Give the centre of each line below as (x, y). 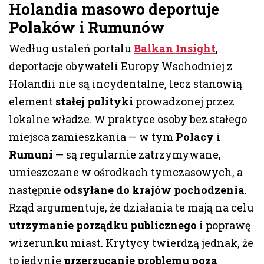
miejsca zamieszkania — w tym (92, 137)
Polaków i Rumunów (87, 27)
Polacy (195, 137)
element (32, 102)
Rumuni (31, 155)
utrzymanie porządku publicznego (103, 225)
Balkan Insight (175, 49)
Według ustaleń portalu (71, 49)
